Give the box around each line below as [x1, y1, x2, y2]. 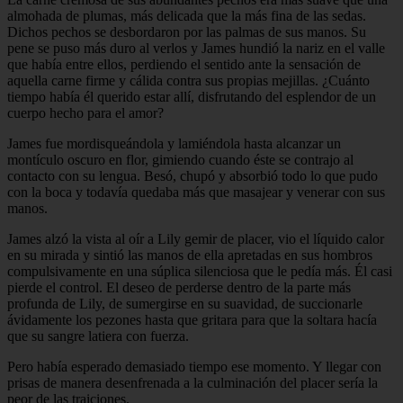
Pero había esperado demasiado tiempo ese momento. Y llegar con [7, 358, 381, 374]
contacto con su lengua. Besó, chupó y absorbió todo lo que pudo [7, 167, 378, 184]
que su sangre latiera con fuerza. [7, 327, 189, 344]
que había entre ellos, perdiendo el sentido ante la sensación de [7, 56, 361, 72]
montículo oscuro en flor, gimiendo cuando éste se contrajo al [7, 151, 354, 167]
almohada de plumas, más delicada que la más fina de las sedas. [7, 7, 366, 23]
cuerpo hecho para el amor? [7, 104, 164, 121]
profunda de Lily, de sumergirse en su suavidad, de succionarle [7, 295, 363, 311]
